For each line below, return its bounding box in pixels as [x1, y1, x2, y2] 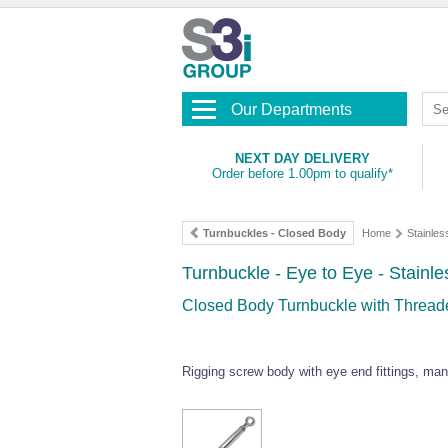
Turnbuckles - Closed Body [203, 227, 346, 239]
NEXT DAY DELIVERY [234, 151, 370, 166]
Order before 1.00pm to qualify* [211, 166, 393, 181]
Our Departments [231, 101, 352, 118]
